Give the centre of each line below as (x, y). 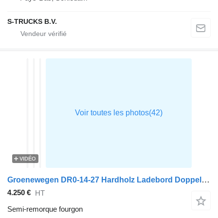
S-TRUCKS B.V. (32, 21)
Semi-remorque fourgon (45, 209)
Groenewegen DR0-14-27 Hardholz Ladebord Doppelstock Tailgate (206, 180)
